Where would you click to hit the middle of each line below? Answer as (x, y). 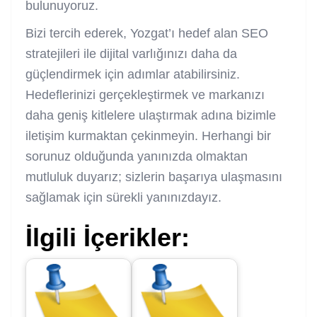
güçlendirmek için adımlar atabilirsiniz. (133, 74)
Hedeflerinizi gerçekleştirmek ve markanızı (145, 94)
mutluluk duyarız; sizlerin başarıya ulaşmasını (154, 177)
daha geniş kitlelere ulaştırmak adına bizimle (151, 115)
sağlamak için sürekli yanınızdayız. (123, 197)
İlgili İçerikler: (108, 237)
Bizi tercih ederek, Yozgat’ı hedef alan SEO (147, 33)
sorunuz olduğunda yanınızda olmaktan (137, 156)
